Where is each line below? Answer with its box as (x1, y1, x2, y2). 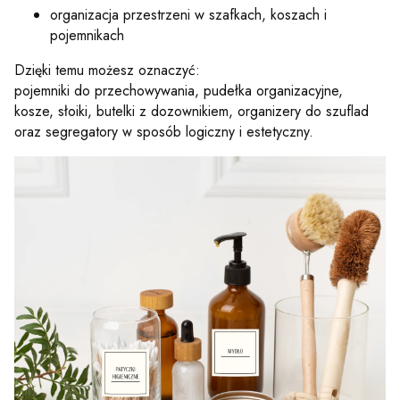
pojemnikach (50, 25, 124, 46)
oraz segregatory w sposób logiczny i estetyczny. (14, 121, 313, 142)
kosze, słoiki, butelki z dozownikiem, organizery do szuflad (14, 101, 369, 121)
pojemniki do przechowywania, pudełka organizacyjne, (14, 80, 343, 101)
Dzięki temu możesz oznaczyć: (14, 60, 200, 80)
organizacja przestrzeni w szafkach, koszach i (50, 4, 327, 25)
